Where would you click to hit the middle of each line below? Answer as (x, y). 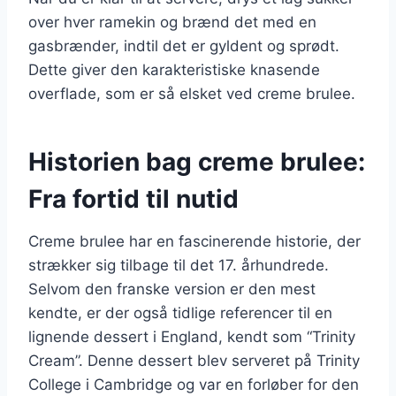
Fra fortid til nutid (133, 198)
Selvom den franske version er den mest (172, 289)
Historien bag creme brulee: (197, 161)
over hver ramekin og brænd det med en (172, 22)
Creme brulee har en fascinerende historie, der (194, 241)
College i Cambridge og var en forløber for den (194, 384)
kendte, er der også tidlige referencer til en (180, 312)
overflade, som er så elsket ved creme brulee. (192, 93)
